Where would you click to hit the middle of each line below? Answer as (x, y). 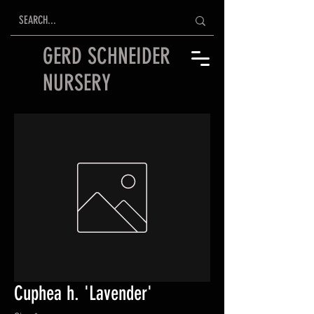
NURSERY (77, 83)
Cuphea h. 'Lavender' (83, 293)
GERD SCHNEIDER (107, 56)
